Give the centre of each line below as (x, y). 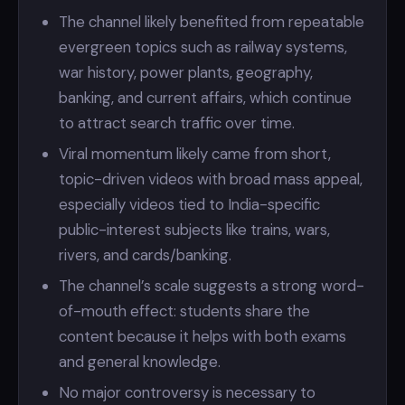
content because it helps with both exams (202, 336)
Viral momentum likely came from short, (195, 154)
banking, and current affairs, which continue (205, 98)
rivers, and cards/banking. (145, 255)
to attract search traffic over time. (177, 123)
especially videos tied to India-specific (189, 204)
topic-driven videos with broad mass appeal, (211, 179)
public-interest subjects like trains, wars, (194, 230)
